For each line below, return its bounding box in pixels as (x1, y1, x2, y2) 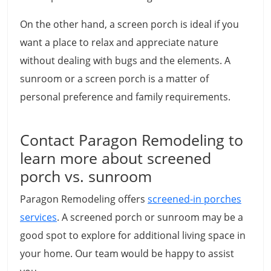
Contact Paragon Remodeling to (20, 129, 243, 151)
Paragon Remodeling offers (20, 192, 148, 206)
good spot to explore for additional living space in (20, 229, 246, 243)
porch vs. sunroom (20, 166, 152, 187)
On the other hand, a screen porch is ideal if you (20, 18, 239, 31)
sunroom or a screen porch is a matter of (20, 72, 209, 86)
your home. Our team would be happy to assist (20, 247, 234, 261)
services (20, 211, 57, 224)
